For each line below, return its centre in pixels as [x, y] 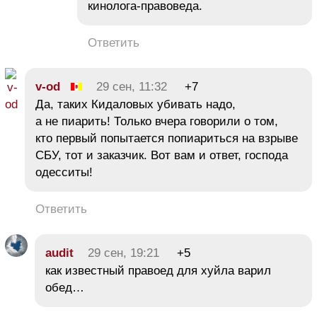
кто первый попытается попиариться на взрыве [167, 138]
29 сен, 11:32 [132, 86]
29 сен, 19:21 [123, 253]
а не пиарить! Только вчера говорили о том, [157, 121]
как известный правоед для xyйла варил [158, 270]
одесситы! [64, 172]
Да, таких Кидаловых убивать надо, [136, 104]
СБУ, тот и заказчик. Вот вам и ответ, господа [162, 155]
